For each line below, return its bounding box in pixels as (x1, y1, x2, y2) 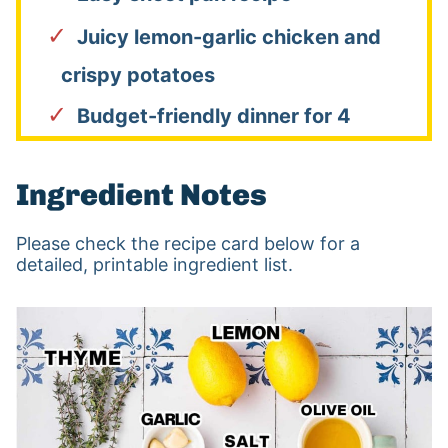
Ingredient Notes (15, 177, 267, 214)
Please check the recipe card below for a (15, 233, 360, 255)
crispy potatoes (60, 63, 215, 88)
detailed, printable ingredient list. (15, 254, 293, 276)
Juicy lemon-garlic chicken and (76, 25, 381, 50)
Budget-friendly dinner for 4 (76, 104, 351, 129)
